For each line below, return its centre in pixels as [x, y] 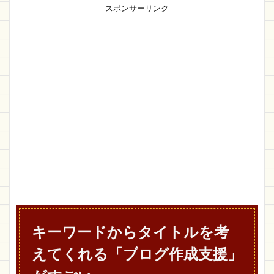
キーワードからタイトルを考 [130, 231]
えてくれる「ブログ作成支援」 [137, 254]
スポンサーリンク [137, 8]
